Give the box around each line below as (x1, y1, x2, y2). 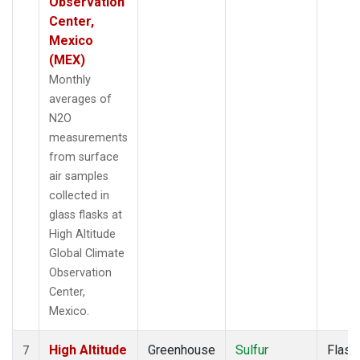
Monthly (49, 72, 91, 87)
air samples (49, 169, 108, 183)
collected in (49, 188, 109, 202)
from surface (49, 149, 119, 164)
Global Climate (49, 246, 125, 260)
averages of (49, 92, 112, 106)
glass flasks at (49, 207, 122, 222)
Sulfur (235, 342, 268, 358)
